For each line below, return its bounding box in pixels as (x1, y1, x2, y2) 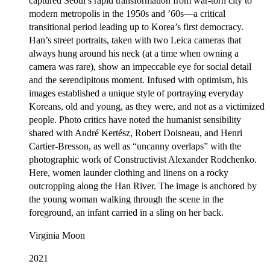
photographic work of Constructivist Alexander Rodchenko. (29, 154, 257, 165)
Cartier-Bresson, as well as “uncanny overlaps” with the (29, 140, 241, 151)
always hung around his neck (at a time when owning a (29, 48, 239, 58)
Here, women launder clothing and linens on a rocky (29, 167, 228, 178)
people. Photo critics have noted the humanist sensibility (29, 114, 241, 125)
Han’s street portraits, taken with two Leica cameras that (29, 34, 241, 45)
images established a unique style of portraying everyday (29, 87, 243, 98)
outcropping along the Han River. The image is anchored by (29, 180, 257, 191)
